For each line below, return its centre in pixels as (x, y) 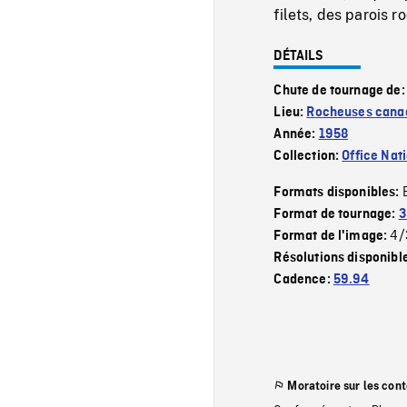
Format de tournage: (336, 214)
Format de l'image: (332, 236)
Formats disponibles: (338, 192)
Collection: (308, 156)
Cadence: (303, 279)
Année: (296, 134)
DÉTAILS (299, 56)
